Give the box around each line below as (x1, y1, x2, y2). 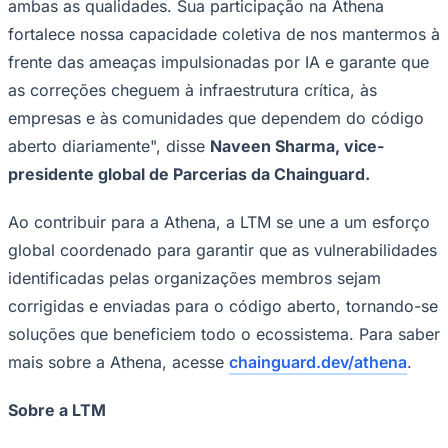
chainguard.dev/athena (229, 351, 407, 372)
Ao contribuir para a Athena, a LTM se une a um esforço (8, 211, 430, 232)
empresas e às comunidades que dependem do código (8, 107, 424, 128)
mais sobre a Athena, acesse (8, 351, 229, 372)
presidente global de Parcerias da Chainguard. (8, 163, 370, 184)
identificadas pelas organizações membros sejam (8, 267, 381, 288)
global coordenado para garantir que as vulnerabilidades (8, 239, 437, 260)
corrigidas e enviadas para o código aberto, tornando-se (8, 295, 438, 316)
